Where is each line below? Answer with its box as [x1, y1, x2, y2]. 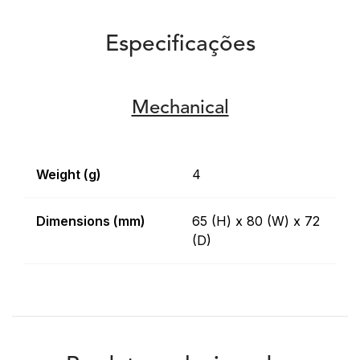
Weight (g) [36, 166, 101, 182]
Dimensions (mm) [36, 213, 145, 229]
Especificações [104, 34, 256, 56]
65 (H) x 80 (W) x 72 [192, 213, 320, 229]
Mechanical [131, 99, 229, 118]
